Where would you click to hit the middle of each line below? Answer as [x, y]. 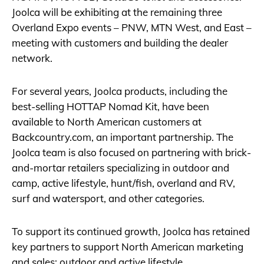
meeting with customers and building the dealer [120, 42]
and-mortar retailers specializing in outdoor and [121, 167]
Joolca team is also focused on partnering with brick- [131, 152]
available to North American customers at [107, 121]
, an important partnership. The [162, 137]
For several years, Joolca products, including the [120, 91]
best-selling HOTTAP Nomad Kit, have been [110, 106]
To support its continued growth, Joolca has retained [131, 231]
